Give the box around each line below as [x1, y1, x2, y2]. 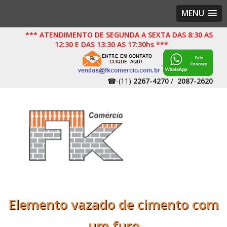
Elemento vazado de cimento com [8, 195, 219, 213]
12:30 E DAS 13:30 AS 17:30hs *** [54, 40, 168, 49]
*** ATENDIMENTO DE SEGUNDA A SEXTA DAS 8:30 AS [25, 30, 213, 40]
